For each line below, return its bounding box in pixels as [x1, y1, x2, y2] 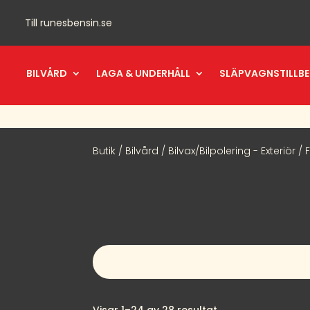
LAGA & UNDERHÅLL [96, 66, 190, 80]
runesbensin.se [40, 16, 112, 30]
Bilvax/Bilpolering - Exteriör [168, 143, 296, 158]
